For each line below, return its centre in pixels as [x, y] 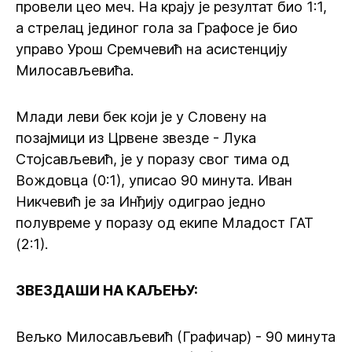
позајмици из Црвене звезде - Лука [136, 138]
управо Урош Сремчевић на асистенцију [152, 49]
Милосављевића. [75, 70]
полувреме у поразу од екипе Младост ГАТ [165, 223]
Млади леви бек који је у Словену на [141, 117]
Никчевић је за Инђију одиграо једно [141, 202]
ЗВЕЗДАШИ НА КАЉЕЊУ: [107, 290]
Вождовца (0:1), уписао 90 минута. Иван [154, 180]
